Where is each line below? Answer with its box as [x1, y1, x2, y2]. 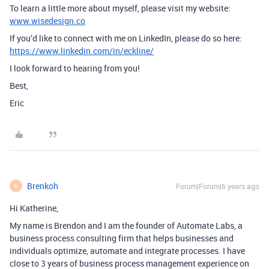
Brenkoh [27, 180, 58, 192]
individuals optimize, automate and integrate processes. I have [10, 245, 245, 256]
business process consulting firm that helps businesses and [10, 232, 234, 244]
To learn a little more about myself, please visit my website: [10, 2, 231, 14]
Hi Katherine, [10, 202, 58, 214]
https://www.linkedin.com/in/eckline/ [10, 45, 154, 56]
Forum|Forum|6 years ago [176, 181, 259, 191]
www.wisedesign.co [10, 15, 85, 26]
